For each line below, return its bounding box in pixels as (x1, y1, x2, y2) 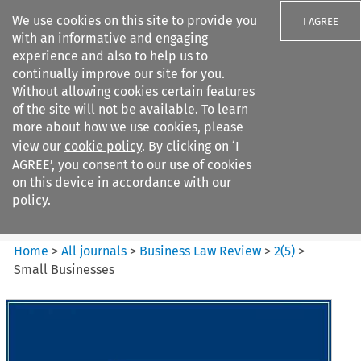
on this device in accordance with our (12, 175, 231, 190)
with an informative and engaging (12, 31, 208, 46)
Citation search (14, 216, 103, 232)
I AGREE (303, 15, 338, 27)
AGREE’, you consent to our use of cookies (12, 157, 251, 172)
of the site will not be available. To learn (12, 102, 248, 117)
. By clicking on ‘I (142, 139, 239, 154)
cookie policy (64, 139, 142, 154)
